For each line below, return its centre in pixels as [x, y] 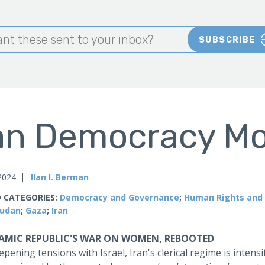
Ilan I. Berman [60, 177]
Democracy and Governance [119, 197]
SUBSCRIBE [227, 40]
